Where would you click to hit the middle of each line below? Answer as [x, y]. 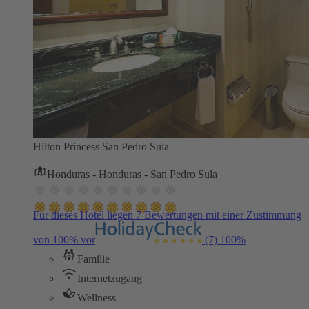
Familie [93, 259]
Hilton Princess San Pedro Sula [101, 146]
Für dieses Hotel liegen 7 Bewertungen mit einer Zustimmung [167, 215]
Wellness [97, 297]
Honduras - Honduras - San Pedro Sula [132, 174]
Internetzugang [110, 278]
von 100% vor [64, 239]
